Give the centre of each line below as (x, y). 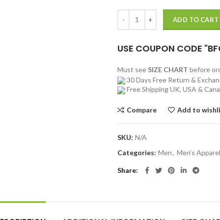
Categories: (137, 152)
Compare (142, 110)
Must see (133, 69)
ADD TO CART (196, 19)
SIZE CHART (168, 69)
